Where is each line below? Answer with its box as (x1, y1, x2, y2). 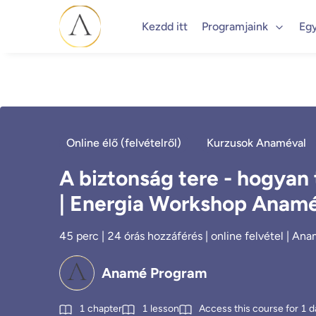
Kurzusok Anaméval (207, 136, 309, 150)
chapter (87, 303, 122, 315)
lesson (150, 303, 179, 315)
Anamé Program (102, 265, 207, 281)
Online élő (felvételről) (66, 136, 181, 150)
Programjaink (201, 19, 271, 33)
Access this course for (199, 303, 298, 315)
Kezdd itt (141, 19, 188, 33)
